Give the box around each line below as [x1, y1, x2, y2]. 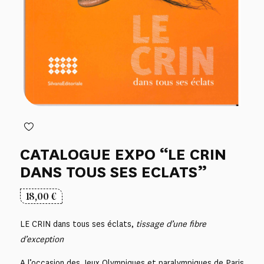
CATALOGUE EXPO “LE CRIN [19, 144, 226, 166]
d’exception [19, 234, 64, 246]
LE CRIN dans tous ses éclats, [19, 219, 136, 230]
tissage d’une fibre [136, 219, 206, 230]
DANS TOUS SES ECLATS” [19, 161, 207, 183]
